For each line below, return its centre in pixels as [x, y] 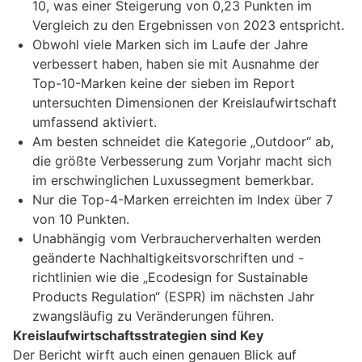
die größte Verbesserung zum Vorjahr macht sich [182, 161]
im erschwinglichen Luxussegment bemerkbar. [173, 181]
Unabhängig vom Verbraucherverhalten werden [177, 239]
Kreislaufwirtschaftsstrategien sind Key [138, 336]
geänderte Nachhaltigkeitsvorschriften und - [168, 258]
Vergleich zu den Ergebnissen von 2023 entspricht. [188, 25]
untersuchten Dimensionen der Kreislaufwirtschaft [185, 103]
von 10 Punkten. [81, 219]
